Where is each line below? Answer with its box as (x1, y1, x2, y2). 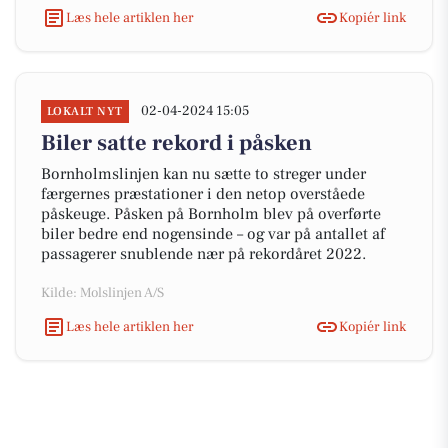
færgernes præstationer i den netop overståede (41, 184, 365, 204)
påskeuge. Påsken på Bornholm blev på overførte (41, 204, 381, 224)
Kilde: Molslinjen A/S (41, 284, 164, 302)
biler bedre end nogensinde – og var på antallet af (41, 224, 385, 244)
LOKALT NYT (47, 104, 123, 119)
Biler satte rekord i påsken (41, 129, 312, 157)
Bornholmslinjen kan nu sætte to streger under (41, 164, 366, 184)
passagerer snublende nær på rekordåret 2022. (41, 244, 366, 264)
